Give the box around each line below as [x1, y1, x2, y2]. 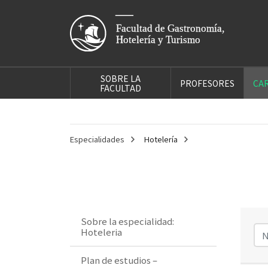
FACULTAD [100, 81, 141, 94]
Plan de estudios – [81, 253, 157, 266]
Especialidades [70, 133, 124, 145]
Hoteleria [81, 225, 122, 238]
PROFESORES [180, 77, 235, 89]
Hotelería [144, 133, 178, 145]
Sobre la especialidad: [81, 214, 174, 227]
